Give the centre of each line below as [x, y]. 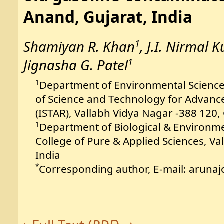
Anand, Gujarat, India [108, 17]
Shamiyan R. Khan [79, 47]
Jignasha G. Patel [75, 65]
